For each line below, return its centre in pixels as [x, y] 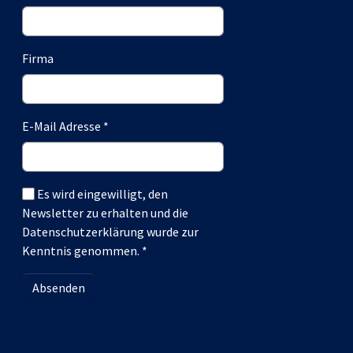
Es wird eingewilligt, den [102, 193]
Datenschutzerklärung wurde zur [110, 231]
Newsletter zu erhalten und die [105, 212]
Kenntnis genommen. [82, 250]
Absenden [59, 287]
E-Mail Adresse [63, 126]
